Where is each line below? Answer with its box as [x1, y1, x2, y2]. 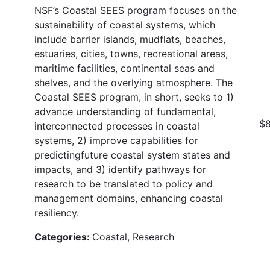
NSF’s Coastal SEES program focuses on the [34, 4, 237, 16]
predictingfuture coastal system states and [34, 148, 230, 161]
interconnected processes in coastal [34, 119, 199, 132]
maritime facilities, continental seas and [34, 61, 215, 74]
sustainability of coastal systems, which [34, 18, 215, 31]
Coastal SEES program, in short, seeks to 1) [34, 90, 234, 103]
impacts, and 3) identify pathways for [34, 163, 206, 175]
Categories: [34, 230, 92, 243]
